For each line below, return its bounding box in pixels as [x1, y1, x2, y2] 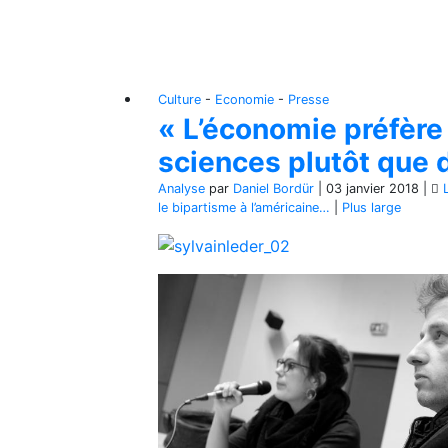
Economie [215, 91, 274, 107]
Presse [288, 91, 329, 107]
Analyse [158, 180, 205, 196]
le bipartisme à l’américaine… [158, 199, 330, 215]
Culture [158, 91, 201, 107]
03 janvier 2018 [326, 180, 419, 196]
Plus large [342, 199, 401, 215]
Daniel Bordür [233, 180, 314, 196]
